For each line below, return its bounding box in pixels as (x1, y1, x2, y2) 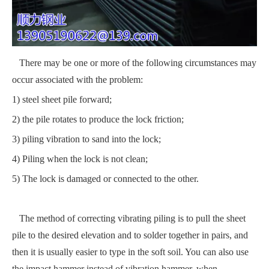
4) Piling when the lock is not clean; (12, 154, 148, 165)
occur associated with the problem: (12, 74, 143, 85)
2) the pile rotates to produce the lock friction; (12, 114, 184, 125)
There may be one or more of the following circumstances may (12, 58, 256, 68)
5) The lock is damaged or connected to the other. (12, 174, 199, 184)
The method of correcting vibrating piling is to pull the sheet (12, 213, 246, 224)
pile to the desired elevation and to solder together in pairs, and (12, 230, 248, 241)
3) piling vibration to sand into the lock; (12, 134, 161, 145)
